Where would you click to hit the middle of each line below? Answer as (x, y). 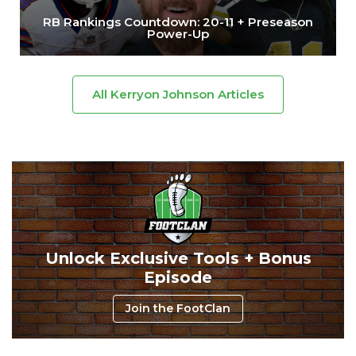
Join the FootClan (178, 308)
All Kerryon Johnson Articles (178, 94)
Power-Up (178, 33)
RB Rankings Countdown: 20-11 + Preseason (178, 21)
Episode (178, 277)
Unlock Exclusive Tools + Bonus (178, 258)
